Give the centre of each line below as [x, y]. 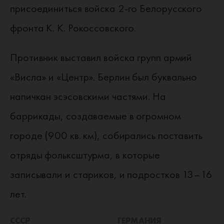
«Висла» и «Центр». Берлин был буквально [104, 77]
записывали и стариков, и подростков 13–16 [111, 174]
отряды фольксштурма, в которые [85, 155]
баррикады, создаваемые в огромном [95, 116]
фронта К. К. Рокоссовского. [73, 28]
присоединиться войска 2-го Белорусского [106, 8]
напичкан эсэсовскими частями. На [88, 96]
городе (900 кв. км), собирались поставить [106, 135]
